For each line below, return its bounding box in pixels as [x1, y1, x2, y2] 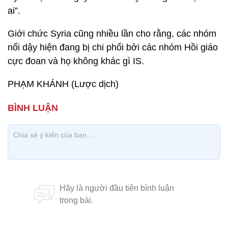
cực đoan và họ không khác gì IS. [8, 56, 144, 66]
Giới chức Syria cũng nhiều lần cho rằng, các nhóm [8, 28, 216, 39]
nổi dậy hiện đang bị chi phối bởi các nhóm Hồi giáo [8, 42, 218, 52]
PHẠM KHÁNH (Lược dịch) [8, 79, 119, 89]
